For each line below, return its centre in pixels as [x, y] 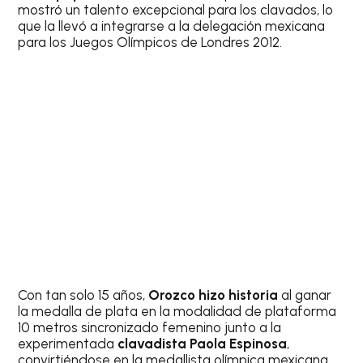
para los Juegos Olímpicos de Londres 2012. [152, 42]
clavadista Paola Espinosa [203, 344]
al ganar [307, 295]
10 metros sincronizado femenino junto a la [150, 328]
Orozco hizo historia [215, 295]
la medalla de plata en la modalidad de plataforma [177, 312]
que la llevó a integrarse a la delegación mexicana [172, 26]
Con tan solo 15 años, [83, 295]
